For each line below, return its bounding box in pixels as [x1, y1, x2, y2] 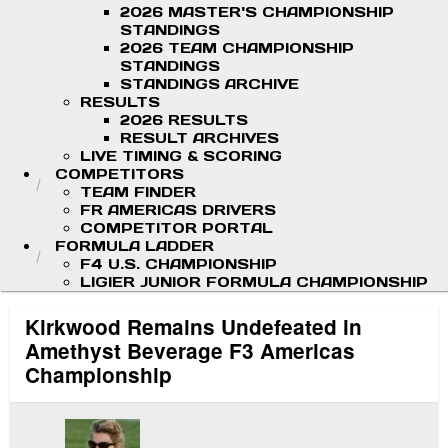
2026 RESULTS [120, 111, 248, 129]
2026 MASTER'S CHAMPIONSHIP [120, 3, 394, 21]
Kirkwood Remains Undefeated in [25, 312, 362, 342]
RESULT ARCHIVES [120, 129, 279, 147]
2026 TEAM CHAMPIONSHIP [120, 39, 354, 57]
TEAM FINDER [80, 183, 196, 201]
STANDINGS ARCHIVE [120, 75, 299, 93]
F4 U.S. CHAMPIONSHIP [80, 255, 277, 273]
